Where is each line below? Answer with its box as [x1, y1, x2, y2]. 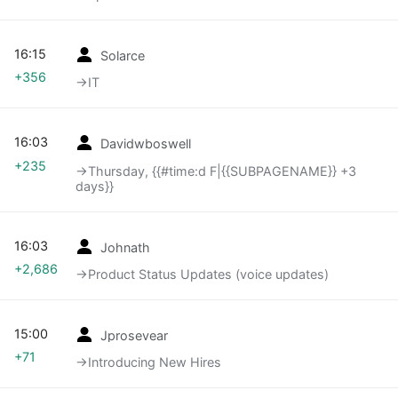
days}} [76, 178, 114, 194]
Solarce [100, 47, 145, 63]
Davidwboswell [100, 135, 191, 151]
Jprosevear [100, 327, 168, 343]
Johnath [100, 239, 150, 255]
